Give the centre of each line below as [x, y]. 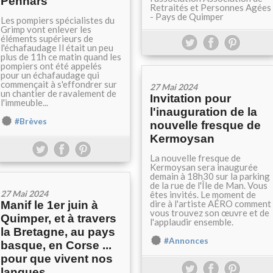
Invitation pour [190, 98]
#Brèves [31, 121]
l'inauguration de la [204, 112]
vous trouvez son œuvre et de [210, 213]
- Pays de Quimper [187, 16]
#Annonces [186, 241]
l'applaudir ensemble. [192, 222]
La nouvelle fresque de [195, 158]
